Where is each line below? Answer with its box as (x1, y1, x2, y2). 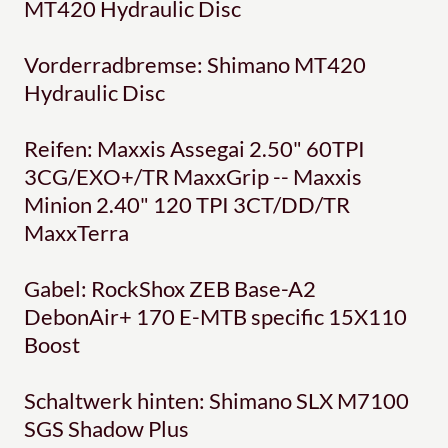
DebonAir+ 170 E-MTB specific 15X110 (24, 303, 407, 331)
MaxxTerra (24, 219, 129, 247)
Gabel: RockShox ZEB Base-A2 (24, 275, 316, 303)
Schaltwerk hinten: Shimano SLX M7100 (24, 387, 409, 415)
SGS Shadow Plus (24, 415, 189, 443)
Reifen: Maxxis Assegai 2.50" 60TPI (24, 135, 365, 163)
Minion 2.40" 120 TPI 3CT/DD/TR (24, 191, 350, 219)
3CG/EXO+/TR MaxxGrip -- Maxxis (24, 163, 362, 191)
